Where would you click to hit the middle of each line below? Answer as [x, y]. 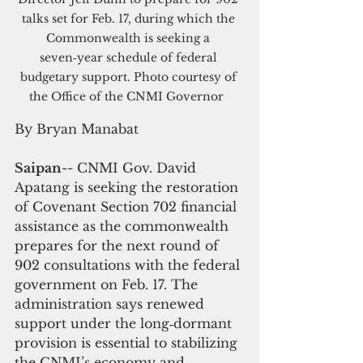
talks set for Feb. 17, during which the [130, 18]
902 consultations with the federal [129, 265]
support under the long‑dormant [125, 323]
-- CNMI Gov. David [131, 167]
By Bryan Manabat [77, 128]
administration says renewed [111, 303]
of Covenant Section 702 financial [128, 206]
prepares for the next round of [119, 245]
